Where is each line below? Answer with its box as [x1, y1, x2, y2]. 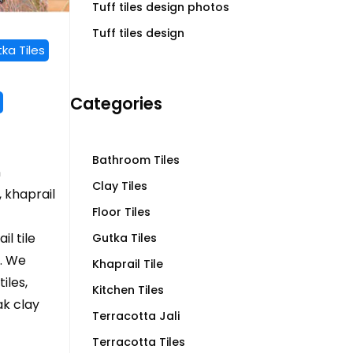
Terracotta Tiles [91, 334, 185, 350]
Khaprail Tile [91, 256, 163, 272]
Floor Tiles [91, 204, 150, 220]
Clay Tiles [91, 178, 147, 194]
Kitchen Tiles [91, 282, 164, 298]
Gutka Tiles [91, 230, 157, 246]
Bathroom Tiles [91, 152, 180, 168]
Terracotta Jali [91, 308, 180, 324]
